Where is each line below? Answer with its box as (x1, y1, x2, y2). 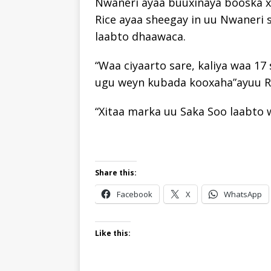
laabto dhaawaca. (95, 29, 186, 44)
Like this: (95, 228, 131, 239)
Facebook (117, 189, 152, 200)
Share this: (95, 168, 137, 178)
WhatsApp (224, 189, 262, 200)
